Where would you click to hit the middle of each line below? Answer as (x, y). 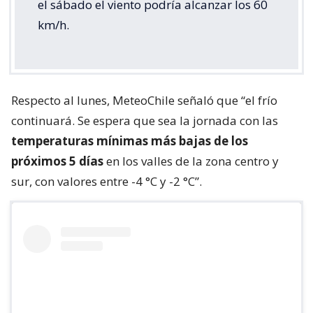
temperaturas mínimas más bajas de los (130, 141)
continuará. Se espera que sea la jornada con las (145, 121)
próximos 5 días (57, 161)
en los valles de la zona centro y (191, 161)
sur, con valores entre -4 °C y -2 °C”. (107, 182)
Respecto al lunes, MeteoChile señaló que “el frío (144, 101)
